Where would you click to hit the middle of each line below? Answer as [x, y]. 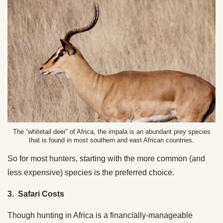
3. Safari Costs [36, 194]
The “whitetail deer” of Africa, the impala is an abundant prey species [111, 132]
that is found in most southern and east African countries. [111, 140]
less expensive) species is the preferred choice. [91, 173]
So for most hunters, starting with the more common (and [106, 159]
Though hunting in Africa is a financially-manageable [100, 216]
